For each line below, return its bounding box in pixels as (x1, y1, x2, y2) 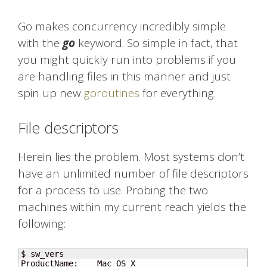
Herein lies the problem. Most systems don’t (18, 148, 244, 164)
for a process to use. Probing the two (18, 182, 208, 198)
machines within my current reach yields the (18, 198, 246, 215)
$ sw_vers (21, 249, 64, 259)
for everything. (139, 85, 216, 101)
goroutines (84, 85, 139, 101)
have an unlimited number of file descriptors (18, 165, 249, 181)
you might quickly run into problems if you (18, 52, 236, 68)
